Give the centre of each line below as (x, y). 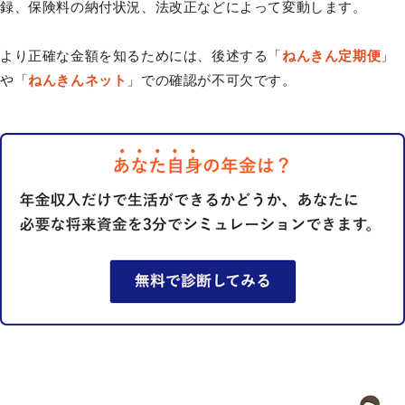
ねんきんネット (78, 80)
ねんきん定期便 (332, 55)
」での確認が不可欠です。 (212, 80)
